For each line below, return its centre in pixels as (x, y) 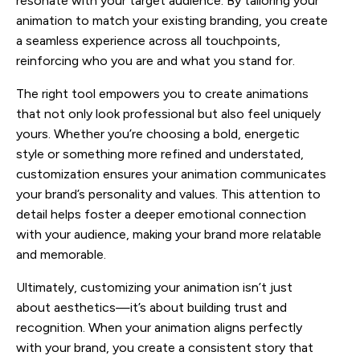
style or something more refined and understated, (160, 153)
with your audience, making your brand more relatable (169, 234)
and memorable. (61, 254)
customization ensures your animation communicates (171, 174)
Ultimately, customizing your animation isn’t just (154, 287)
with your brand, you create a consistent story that (165, 347)
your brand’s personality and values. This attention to (168, 194)
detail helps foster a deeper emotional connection (161, 214)
